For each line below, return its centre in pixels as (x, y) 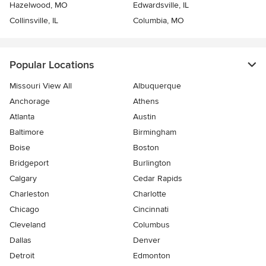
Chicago (24, 209)
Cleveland (28, 224)
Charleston (29, 194)
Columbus (151, 224)
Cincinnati (151, 209)
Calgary (23, 178)
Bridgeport (29, 163)
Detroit (22, 255)
